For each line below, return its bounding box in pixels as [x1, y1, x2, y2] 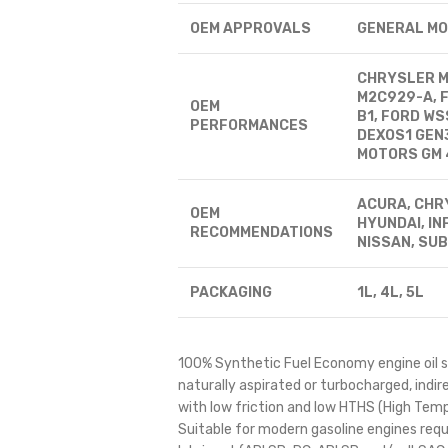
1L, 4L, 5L [356, 284, 424, 301]
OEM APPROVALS [189, 20, 311, 37]
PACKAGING [189, 284, 272, 301]
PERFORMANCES [189, 117, 308, 134]
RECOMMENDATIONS [189, 224, 333, 241]
